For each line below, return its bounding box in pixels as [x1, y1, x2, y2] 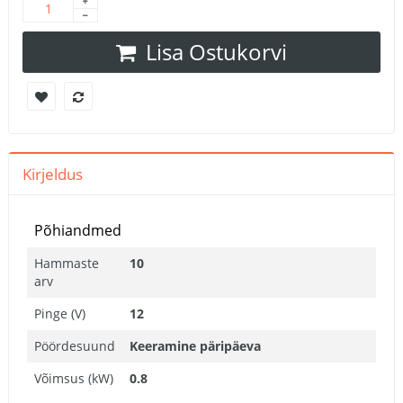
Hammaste [34, 255, 99, 273]
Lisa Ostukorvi [146, 37, 287, 67]
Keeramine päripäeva [130, 337, 261, 355]
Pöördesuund [34, 337, 115, 355]
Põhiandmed [34, 220, 121, 241]
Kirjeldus [22, 164, 83, 185]
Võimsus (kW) [34, 370, 113, 388]
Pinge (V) [34, 305, 85, 323]
